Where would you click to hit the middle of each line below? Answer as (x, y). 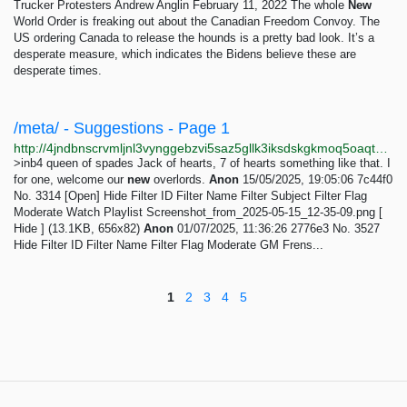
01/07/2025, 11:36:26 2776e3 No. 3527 (277, 228)
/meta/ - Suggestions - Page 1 (122, 128)
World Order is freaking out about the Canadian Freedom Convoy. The (197, 21)
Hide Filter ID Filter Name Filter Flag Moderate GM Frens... (169, 245)
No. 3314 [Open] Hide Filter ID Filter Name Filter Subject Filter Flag (190, 196)
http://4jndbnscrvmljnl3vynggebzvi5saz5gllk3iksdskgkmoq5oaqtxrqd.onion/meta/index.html (382, 148)
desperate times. (58, 70)
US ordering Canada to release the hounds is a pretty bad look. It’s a (194, 38)
